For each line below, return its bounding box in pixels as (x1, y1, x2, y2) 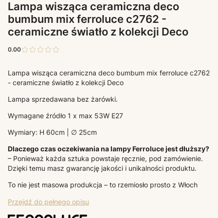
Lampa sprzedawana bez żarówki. (8, 94, 118, 103)
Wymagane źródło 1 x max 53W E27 (8, 111, 123, 120)
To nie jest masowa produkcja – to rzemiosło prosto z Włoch (8, 180, 198, 189)
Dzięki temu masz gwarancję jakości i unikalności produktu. (8, 163, 197, 172)
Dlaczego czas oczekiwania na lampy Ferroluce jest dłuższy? (8, 144, 209, 153)
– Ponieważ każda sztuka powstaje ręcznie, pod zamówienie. (8, 154, 203, 163)
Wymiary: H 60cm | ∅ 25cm (8, 127, 97, 136)
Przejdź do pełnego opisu (8, 197, 89, 206)
